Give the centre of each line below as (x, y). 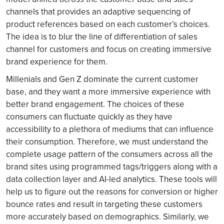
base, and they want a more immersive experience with (108, 91)
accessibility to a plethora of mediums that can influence (110, 129)
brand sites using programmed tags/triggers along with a (112, 166)
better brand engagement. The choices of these (95, 104)
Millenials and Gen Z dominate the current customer (102, 79)
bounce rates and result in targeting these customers (104, 204)
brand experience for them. (57, 61)
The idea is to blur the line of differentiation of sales (102, 36)
